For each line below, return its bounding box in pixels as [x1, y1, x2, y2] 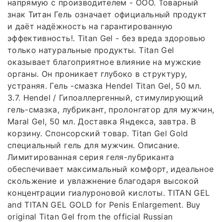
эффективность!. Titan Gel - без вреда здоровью [7, 33, 206, 43]
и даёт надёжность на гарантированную [7, 21, 173, 31]
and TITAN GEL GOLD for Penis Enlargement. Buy [7, 199, 201, 210]
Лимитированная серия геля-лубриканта [7, 152, 174, 162]
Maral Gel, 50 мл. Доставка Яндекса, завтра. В [7, 116, 196, 126]
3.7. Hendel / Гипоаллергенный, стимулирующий [7, 92, 204, 103]
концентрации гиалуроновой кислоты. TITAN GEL [7, 187, 210, 198]
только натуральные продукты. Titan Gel [7, 45, 174, 55]
